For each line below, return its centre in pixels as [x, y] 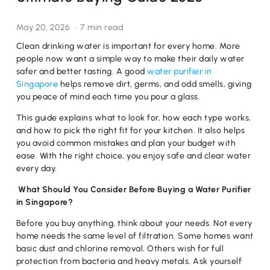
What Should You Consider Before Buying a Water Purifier [133, 190]
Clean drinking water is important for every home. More [128, 46]
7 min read [102, 27]
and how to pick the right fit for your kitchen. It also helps [130, 130]
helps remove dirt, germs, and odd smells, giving [155, 84]
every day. [36, 168]
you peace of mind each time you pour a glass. [108, 97]
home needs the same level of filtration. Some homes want [135, 236]
